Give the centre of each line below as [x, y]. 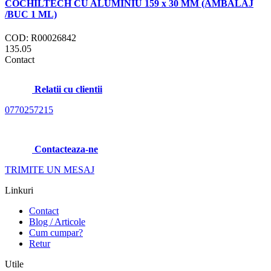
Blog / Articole [57, 222]
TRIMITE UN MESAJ [50, 170]
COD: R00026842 [41, 38]
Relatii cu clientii [68, 90]
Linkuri [19, 191]
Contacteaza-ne [66, 149]
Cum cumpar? [56, 233]
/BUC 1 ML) [31, 15]
